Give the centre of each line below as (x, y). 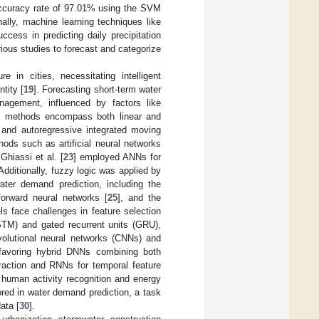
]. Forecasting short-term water (97, 89)
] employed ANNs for (117, 157)
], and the (139, 197)
